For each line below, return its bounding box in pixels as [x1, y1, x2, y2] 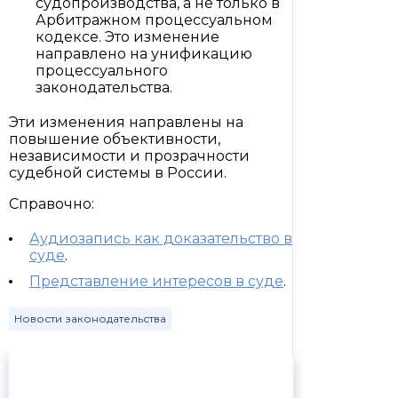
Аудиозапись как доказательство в [29, 230, 292, 247]
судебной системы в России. [9, 164, 227, 181]
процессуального [36, 62, 168, 79]
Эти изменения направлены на [9, 114, 243, 131]
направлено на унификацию [36, 45, 252, 62]
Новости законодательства [14, 312, 166, 325]
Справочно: [9, 195, 94, 212]
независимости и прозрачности [9, 147, 250, 164]
